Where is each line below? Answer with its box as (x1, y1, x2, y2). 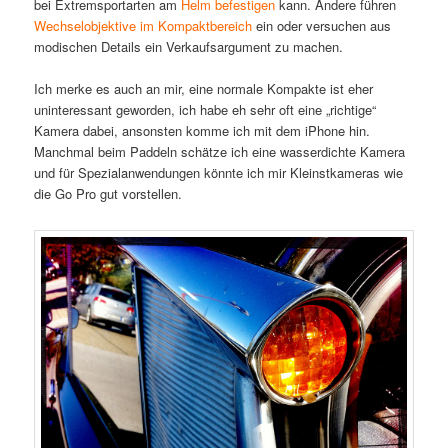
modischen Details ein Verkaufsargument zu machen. (34, 36, 344, 56)
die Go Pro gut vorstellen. (34, 184, 183, 203)
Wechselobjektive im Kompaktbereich (34, 15, 253, 35)
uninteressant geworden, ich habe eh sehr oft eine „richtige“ (34, 100, 377, 119)
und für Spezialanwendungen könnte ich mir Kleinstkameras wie (34, 163, 404, 182)
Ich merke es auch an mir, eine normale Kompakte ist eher (34, 79, 374, 98)
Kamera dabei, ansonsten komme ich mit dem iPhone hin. (34, 121, 371, 140)
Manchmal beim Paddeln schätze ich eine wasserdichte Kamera (34, 142, 406, 161)
